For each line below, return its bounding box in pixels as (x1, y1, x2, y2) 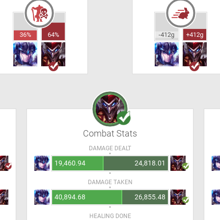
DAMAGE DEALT (89, 145, 131, 152)
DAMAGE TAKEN (87, 179, 133, 186)
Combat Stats (83, 128, 137, 138)
